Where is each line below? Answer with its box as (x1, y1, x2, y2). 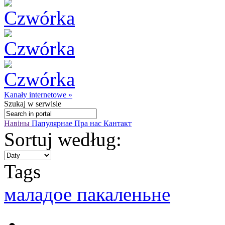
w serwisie (26, 99, 61, 108)
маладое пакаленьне (4, 183, 170, 205)
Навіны (4, 119, 32, 128)
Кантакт (103, 119, 132, 128)
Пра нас (74, 119, 103, 128)
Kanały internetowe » (4, 90, 72, 99)
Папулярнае (32, 119, 74, 128)
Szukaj (4, 99, 26, 108)
